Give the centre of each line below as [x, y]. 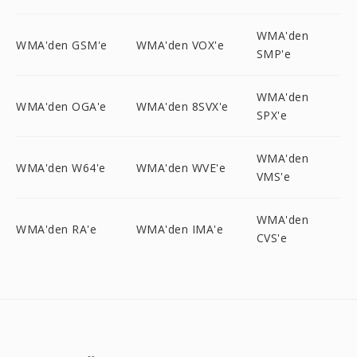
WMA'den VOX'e [180, 45]
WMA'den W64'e [61, 167]
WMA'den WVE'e [181, 167]
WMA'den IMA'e [180, 229]
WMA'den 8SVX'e [182, 106]
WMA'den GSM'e [62, 45]
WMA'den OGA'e [61, 106]
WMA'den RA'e [56, 229]
